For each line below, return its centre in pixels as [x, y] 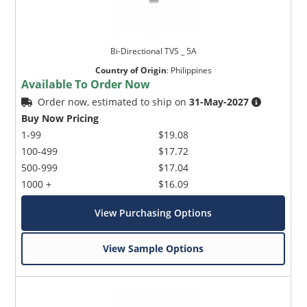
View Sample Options [153, 249]
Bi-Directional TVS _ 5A [153, 51]
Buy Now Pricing [60, 119]
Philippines [191, 71]
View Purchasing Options [153, 213]
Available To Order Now [86, 85]
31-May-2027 [219, 102]
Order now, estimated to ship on [114, 102]
